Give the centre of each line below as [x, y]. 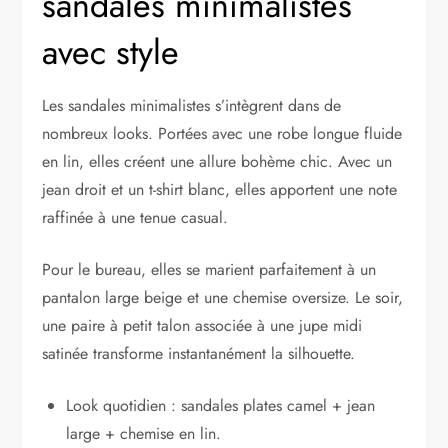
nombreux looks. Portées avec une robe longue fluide [222, 134]
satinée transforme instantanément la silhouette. [199, 354]
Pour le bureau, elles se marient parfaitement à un [209, 270]
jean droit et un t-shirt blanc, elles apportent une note [220, 190]
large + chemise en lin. [144, 434]
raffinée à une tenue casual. [135, 218]
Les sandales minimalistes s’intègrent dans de [192, 106]
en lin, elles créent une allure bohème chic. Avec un [217, 162]
